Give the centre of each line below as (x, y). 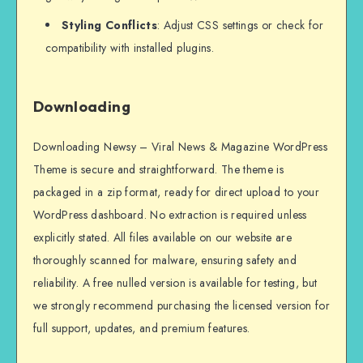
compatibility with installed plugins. (130, 48)
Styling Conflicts (109, 26)
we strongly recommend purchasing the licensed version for (181, 306)
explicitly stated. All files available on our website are (162, 238)
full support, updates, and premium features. (142, 329)
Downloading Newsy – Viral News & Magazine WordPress (180, 147)
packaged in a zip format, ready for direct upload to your (176, 192)
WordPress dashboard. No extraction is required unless (170, 215)
